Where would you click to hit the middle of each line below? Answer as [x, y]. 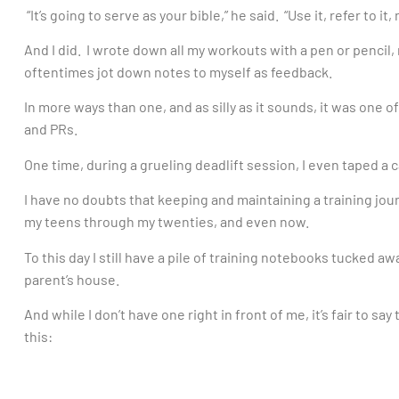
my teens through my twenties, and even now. [167, 222]
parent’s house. [72, 279]
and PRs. [51, 129]
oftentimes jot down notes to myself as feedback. [178, 72]
